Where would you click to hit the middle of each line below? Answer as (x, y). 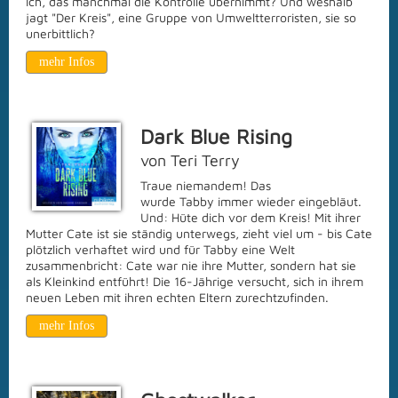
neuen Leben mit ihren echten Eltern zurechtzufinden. (177, 297)
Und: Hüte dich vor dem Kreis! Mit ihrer (251, 217)
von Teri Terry (190, 160)
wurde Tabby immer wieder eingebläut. (251, 201)
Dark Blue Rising (216, 136)
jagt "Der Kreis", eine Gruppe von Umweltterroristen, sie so (191, 17)
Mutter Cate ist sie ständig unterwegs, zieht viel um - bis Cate (199, 233)
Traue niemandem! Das (206, 185)
